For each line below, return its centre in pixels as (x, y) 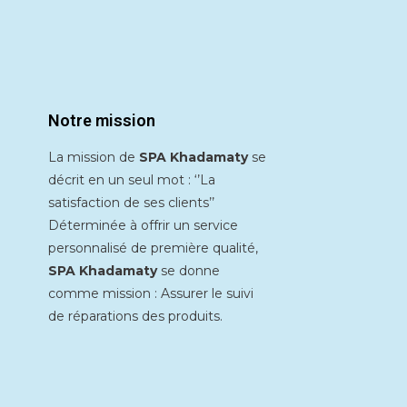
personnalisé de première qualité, (153, 248)
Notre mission (102, 121)
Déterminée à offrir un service (143, 226)
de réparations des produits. (135, 317)
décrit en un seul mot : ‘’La (132, 180)
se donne (190, 271)
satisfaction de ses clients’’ (131, 203)
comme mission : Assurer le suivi (151, 294)
